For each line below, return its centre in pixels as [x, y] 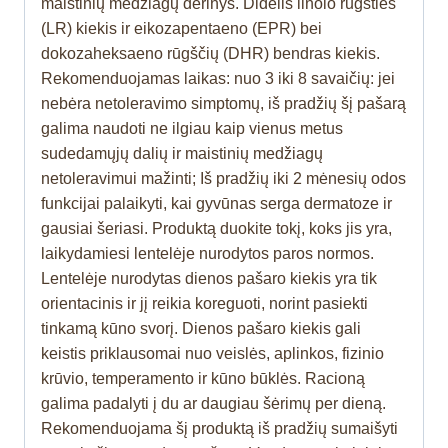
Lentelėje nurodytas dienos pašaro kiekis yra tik [209, 279]
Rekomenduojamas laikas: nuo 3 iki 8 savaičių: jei [218, 79]
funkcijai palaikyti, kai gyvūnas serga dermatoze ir [216, 204]
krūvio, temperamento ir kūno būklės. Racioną [203, 379]
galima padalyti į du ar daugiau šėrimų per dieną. [213, 404]
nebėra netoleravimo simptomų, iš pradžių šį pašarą [223, 104]
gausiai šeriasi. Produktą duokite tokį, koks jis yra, [216, 229]
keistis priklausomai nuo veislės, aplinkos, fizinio [212, 354]
